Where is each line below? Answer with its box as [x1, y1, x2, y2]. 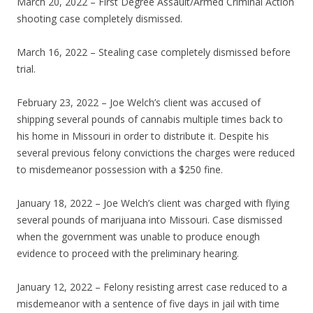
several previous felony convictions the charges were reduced [17, 146, 295, 160]
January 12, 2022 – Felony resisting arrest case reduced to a [17, 280, 287, 294]
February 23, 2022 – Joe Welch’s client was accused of [17, 96, 261, 110]
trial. [17, 62, 36, 76]
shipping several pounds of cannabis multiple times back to [17, 112, 283, 126]
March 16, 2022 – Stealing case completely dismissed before [17, 45, 291, 59]
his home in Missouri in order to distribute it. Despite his [17, 129, 269, 143]
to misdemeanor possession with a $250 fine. [17, 163, 223, 177]
